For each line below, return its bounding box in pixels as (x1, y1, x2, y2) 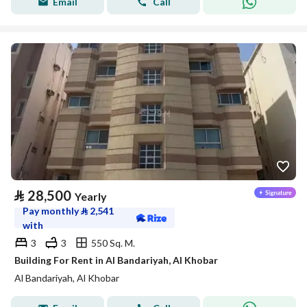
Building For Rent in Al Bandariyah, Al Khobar (14, 254, 218, 266)
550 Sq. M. (91, 236, 135, 249)
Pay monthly (23, 205, 81, 217)
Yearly (75, 190, 107, 203)
